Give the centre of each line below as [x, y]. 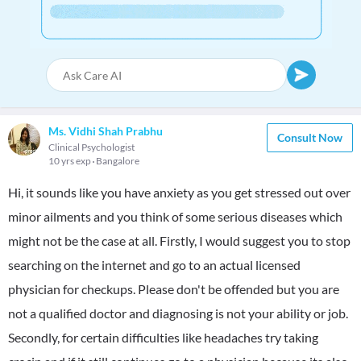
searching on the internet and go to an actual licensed [154, 265]
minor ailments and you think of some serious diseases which [175, 216]
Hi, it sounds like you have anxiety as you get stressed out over [179, 192]
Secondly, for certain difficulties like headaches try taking [163, 337]
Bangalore [118, 161]
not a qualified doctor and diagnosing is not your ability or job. [178, 313]
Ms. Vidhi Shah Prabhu [106, 131]
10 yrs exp [71, 161]
